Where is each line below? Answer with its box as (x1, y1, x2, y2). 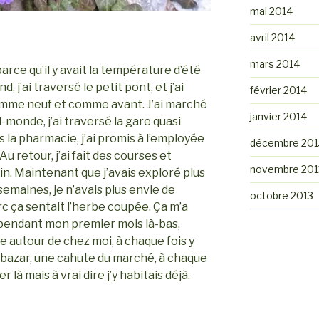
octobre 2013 (249, 189, 313, 202)
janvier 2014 (249, 110, 307, 122)
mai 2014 (249, 4, 293, 17)
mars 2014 (249, 57, 300, 70)
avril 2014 (249, 31, 295, 43)
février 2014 (249, 83, 307, 96)
